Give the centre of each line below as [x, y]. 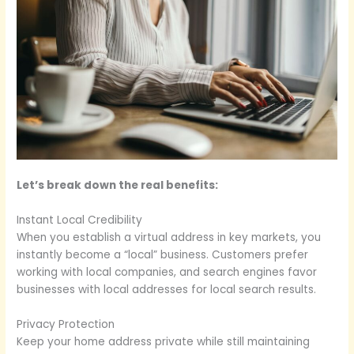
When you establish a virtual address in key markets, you [169, 238]
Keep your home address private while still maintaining [164, 341]
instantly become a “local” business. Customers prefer [163, 255]
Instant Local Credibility [80, 220]
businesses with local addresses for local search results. [167, 290]
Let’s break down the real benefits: [118, 186]
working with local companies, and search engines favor [167, 273]
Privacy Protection [66, 324]
